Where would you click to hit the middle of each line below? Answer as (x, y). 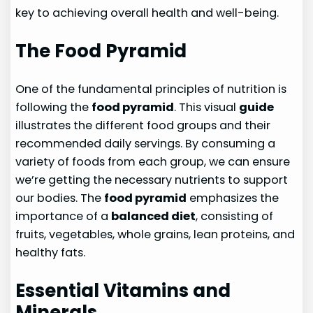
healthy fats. (51, 253)
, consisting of (235, 217)
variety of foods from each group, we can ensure (153, 162)
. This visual (207, 108)
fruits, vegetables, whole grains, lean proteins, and (155, 235)
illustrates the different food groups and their (143, 126)
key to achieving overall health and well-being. (147, 13)
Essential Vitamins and (123, 291)
